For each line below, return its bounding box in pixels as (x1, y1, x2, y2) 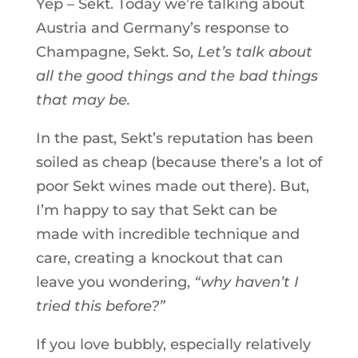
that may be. (35, 91, 130, 109)
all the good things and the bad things (35, 67, 318, 85)
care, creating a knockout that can (35, 249, 283, 267)
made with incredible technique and (35, 225, 300, 243)
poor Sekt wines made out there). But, (35, 177, 309, 195)
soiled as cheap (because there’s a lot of (35, 153, 322, 171)
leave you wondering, (35, 273, 194, 291)
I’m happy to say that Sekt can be (35, 201, 277, 219)
